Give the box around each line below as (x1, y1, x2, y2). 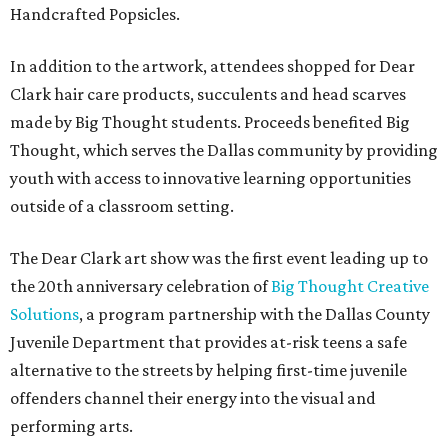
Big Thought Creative (271, 276, 429, 297)
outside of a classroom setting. (10, 196, 234, 217)
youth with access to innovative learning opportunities (10, 168, 411, 189)
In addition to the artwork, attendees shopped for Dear (10, 56, 415, 77)
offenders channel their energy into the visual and (10, 388, 376, 409)
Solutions (10, 304, 79, 325)
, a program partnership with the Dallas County (79, 304, 430, 325)
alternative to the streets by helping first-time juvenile (10, 360, 407, 381)
